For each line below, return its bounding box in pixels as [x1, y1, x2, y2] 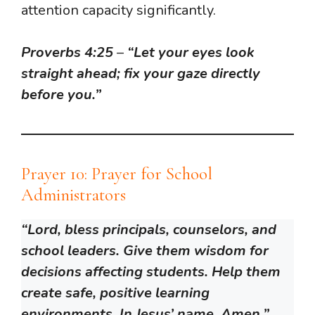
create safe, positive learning [21, 283, 210, 303]
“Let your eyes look [127, 43, 255, 63]
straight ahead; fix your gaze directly [21, 64, 260, 84]
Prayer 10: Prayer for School [21, 163, 212, 185]
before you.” [21, 85, 101, 105]
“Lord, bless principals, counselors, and [21, 220, 276, 240]
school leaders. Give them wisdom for [21, 241, 269, 261]
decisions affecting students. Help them [21, 262, 281, 282]
